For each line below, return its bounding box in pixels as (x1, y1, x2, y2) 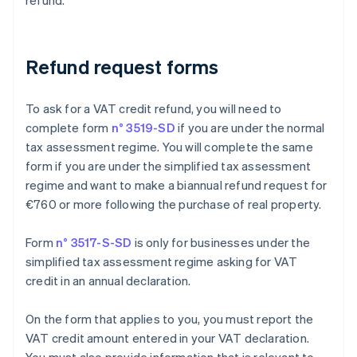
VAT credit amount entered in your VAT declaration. (25, 330, 310, 347)
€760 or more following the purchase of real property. (25, 196, 322, 213)
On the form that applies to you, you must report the (25, 311, 314, 328)
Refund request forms (25, 54, 218, 80)
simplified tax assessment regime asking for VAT (25, 253, 298, 270)
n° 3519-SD (111, 120, 175, 136)
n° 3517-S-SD (56, 234, 132, 251)
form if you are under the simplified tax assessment (25, 158, 312, 175)
